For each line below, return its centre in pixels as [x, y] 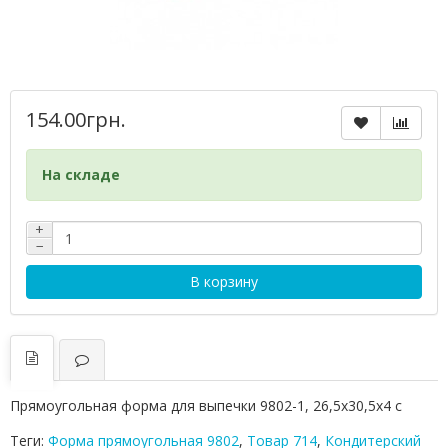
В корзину [224, 281]
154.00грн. [76, 119]
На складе [81, 174]
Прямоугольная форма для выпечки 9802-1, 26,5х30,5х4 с [206, 405]
